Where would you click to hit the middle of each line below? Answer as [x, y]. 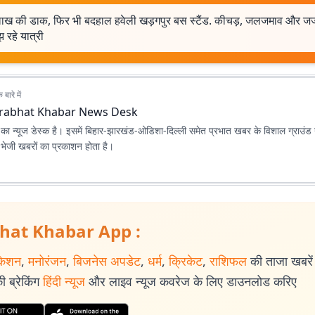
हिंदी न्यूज [64, 281]
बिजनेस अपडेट [107, 261]
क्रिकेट [186, 261]
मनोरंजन [47, 261]
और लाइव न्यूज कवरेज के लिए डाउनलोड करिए [193, 281]
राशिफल [228, 261]
